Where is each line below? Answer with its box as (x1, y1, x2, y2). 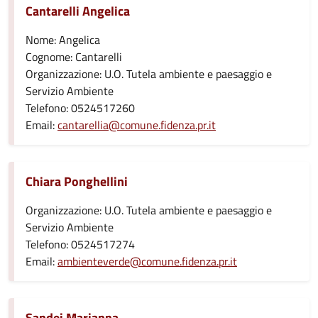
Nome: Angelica (26, 31, 100, 48)
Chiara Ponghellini (26, 172, 128, 191)
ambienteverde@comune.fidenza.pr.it (57, 253, 237, 270)
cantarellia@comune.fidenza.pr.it (57, 116, 216, 133)
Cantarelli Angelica (26, 1, 130, 21)
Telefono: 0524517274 (26, 236, 135, 253)
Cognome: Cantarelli (26, 48, 122, 65)
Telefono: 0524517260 (26, 99, 135, 116)
